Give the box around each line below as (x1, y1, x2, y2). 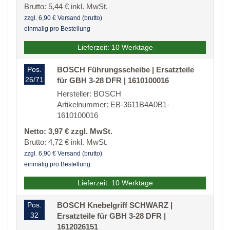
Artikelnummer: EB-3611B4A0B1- (57, 100, 169, 109)
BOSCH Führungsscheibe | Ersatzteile (57, 65, 194, 74)
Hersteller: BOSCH (57, 89, 121, 99)
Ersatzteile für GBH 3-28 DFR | (57, 212, 166, 221)
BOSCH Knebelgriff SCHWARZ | (57, 201, 172, 210)
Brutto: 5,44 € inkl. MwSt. (24, 2, 108, 11)
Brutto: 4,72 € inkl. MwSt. (24, 138, 108, 147)
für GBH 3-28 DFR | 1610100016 (57, 76, 169, 85)
